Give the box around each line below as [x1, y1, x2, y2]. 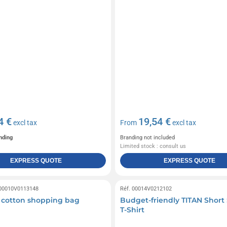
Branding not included [120, 134, 175, 141]
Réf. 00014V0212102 [120, 185, 172, 193]
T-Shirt [120, 205, 144, 215]
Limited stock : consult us [120, 143, 186, 150]
